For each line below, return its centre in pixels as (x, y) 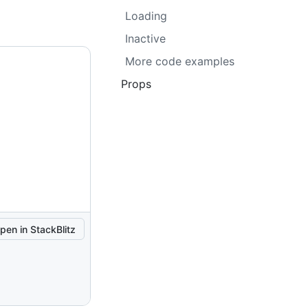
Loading (146, 16)
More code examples (180, 61)
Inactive (145, 38)
